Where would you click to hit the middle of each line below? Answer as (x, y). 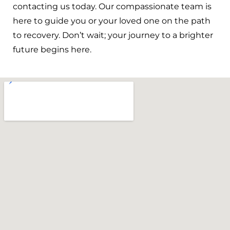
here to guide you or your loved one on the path (112, 21)
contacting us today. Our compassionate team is (112, 6)
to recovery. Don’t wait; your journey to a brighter (113, 35)
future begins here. (52, 49)
